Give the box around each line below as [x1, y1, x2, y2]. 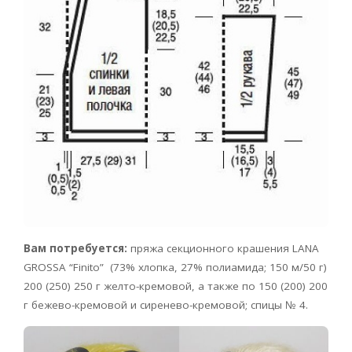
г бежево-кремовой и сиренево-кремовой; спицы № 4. [24, 298, 308, 313]
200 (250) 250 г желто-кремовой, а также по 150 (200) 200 [24, 279, 328, 294]
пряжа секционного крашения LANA [127, 241, 319, 256]
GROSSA [24, 260, 66, 275]
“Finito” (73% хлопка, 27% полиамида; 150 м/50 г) [69, 260, 327, 275]
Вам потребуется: [24, 241, 127, 256]
